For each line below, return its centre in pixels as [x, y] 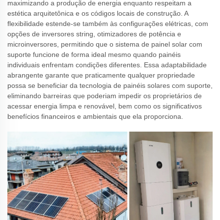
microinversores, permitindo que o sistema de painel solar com [105, 44]
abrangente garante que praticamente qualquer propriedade [101, 75]
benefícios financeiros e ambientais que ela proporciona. [95, 116]
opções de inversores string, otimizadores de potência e [94, 34]
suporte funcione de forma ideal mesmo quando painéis [94, 55]
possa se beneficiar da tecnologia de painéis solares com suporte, [110, 85]
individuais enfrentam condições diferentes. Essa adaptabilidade [107, 65]
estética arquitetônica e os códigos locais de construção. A [98, 13]
